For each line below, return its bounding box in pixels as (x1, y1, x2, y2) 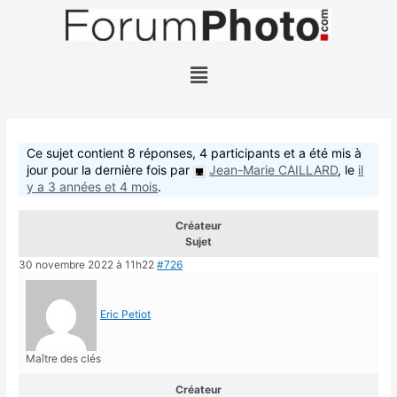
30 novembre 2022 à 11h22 (19, 258, 155, 272)
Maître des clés (26, 352, 102, 366)
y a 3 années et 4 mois (27, 179, 159, 195)
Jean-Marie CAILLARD (209, 162, 339, 178)
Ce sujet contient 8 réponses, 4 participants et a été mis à (27, 145, 362, 161)
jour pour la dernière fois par (27, 162, 194, 178)
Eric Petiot (100, 307, 152, 322)
